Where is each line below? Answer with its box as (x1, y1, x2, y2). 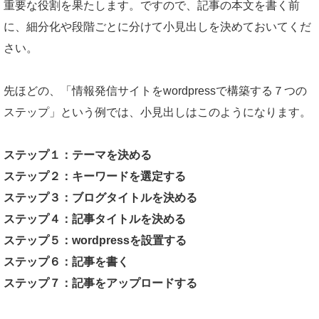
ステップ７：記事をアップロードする (4, 277, 197, 289)
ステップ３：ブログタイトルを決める (4, 192, 197, 204)
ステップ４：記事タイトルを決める (4, 213, 186, 225)
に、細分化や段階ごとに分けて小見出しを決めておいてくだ (4, 21, 311, 33)
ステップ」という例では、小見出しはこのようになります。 (4, 106, 311, 118)
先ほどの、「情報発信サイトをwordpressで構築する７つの (4, 85, 307, 97)
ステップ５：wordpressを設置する (4, 234, 187, 246)
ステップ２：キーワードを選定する (4, 170, 186, 182)
